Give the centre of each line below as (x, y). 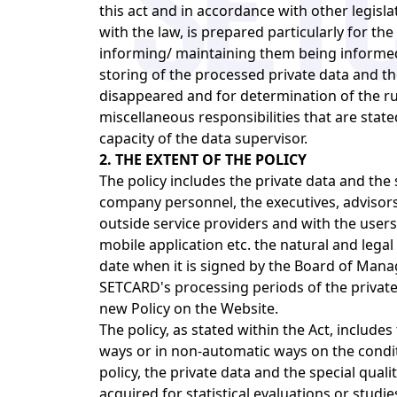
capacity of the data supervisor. (203, 138)
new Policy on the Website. (189, 308)
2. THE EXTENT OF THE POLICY (203, 160)
